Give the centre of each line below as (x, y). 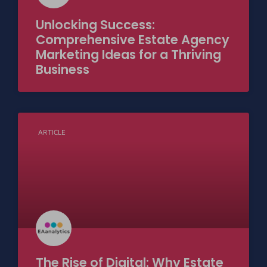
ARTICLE (52, 132)
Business (63, 69)
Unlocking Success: (95, 24)
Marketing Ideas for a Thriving (128, 54)
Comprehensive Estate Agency (133, 39)
